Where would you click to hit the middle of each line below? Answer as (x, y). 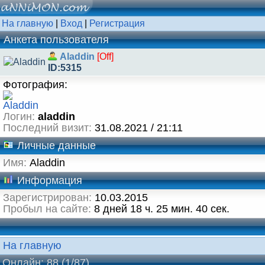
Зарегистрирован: (47, 198)
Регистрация (117, 23)
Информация (48, 180)
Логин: (19, 117)
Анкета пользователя (56, 40)
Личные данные (55, 146)
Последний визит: (47, 128)
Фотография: (35, 85)
